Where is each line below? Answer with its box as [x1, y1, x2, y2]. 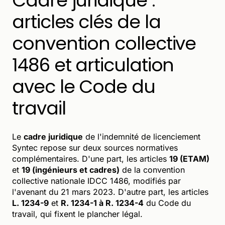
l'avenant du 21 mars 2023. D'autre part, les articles [12, 186, 208, 197]
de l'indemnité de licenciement [83, 131, 200, 142]
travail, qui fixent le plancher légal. [12, 208, 143, 219]
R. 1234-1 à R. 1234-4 [61, 197, 144, 208]
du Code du [144, 197, 191, 208]
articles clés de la [12, 9, 161, 35]
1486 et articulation [12, 52, 174, 78]
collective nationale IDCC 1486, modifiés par [12, 175, 181, 186]
